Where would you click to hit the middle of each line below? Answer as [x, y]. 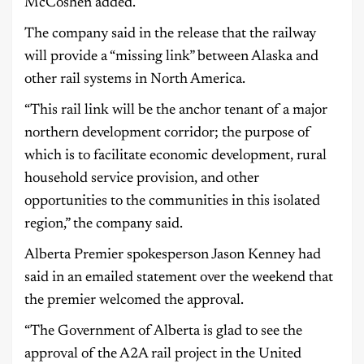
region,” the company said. [104, 225]
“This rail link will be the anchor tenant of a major [176, 111]
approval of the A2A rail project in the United [163, 355]
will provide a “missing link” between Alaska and [171, 57]
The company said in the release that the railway [170, 35]
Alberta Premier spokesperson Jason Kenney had [173, 256]
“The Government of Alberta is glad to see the [163, 332]
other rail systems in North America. [135, 80]
